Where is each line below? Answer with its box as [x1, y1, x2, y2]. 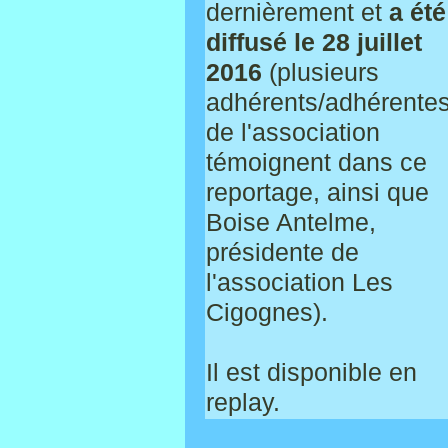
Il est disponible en [205, 358, 417, 386]
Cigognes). [205, 298, 328, 326]
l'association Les [205, 268, 393, 296]
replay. [205, 388, 280, 416]
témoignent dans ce [205, 148, 427, 176]
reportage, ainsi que [205, 178, 429, 206]
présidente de [205, 238, 359, 266]
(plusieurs [261, 58, 379, 86]
